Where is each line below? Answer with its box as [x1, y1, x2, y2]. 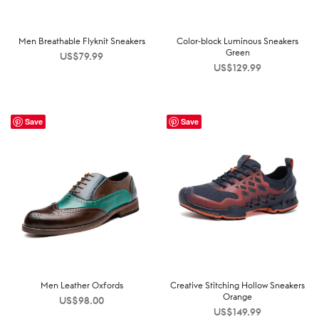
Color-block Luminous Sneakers [177, 35, 298, 46]
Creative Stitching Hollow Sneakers [170, 279, 305, 291]
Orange [223, 291, 252, 302]
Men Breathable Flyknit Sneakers [18, 35, 145, 46]
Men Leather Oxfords [40, 279, 123, 291]
